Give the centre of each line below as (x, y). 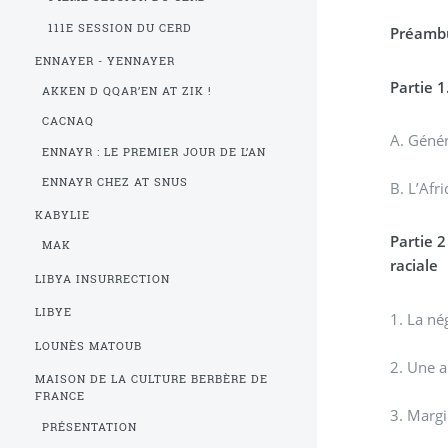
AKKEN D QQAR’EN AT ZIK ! (126, 91)
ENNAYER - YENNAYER (105, 61)
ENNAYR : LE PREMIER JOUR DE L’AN (154, 151)
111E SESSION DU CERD (120, 27)
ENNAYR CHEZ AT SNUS (114, 181)
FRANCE (60, 396)
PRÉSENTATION (89, 426)
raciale (414, 265)
